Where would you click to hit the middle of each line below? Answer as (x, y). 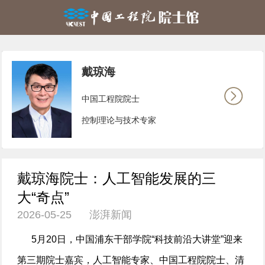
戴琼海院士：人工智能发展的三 (117, 179)
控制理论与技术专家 (119, 120)
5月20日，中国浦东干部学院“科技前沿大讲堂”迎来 (130, 239)
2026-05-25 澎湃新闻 (75, 215)
